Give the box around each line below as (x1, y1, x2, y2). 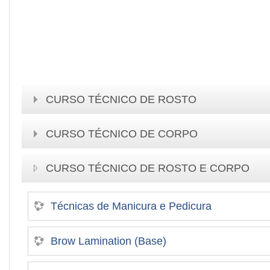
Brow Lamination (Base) (51, 234, 166, 247)
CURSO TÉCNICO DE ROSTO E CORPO (46, 162, 250, 174)
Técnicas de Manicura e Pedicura (51, 199, 212, 212)
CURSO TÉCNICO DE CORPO (46, 127, 198, 140)
